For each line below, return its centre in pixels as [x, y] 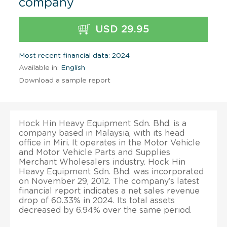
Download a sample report [65, 80]
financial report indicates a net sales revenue [109, 191]
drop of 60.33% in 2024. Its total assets [97, 200]
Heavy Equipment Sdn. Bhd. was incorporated [111, 172]
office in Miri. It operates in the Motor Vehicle [109, 143]
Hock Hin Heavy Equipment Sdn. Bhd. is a [103, 123]
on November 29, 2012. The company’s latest [109, 181]
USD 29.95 [121, 29]
